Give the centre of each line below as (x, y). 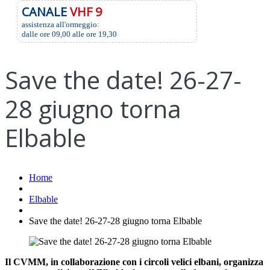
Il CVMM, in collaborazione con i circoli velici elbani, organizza (134, 262)
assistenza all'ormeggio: (61, 24)
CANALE (46, 12)
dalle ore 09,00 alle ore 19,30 (69, 34)
